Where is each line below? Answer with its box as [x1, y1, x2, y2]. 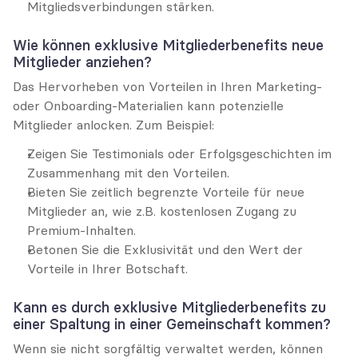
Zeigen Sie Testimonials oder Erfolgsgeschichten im [27, 145, 332, 161]
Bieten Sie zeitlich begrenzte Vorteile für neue [27, 184, 304, 200]
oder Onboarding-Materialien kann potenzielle [13, 97, 284, 113]
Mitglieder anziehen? [13, 53, 152, 71]
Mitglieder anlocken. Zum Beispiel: [13, 117, 214, 133]
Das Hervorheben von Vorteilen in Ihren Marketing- [13, 78, 322, 94]
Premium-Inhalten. [27, 222, 136, 238]
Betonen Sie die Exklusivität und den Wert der [27, 241, 303, 257]
